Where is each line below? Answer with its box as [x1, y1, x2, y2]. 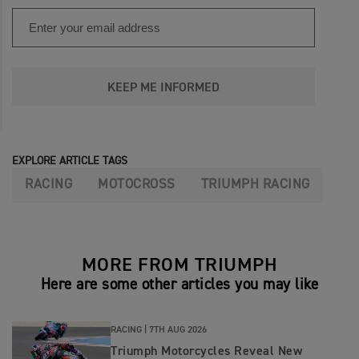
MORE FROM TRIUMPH [81, 255, 278, 275]
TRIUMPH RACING [200, 177, 310, 192]
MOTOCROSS [98, 177, 175, 192]
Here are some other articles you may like [40, 276, 319, 292]
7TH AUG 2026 [149, 325, 207, 336]
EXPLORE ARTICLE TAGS [12, 155, 127, 167]
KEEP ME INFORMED [107, 81, 220, 95]
